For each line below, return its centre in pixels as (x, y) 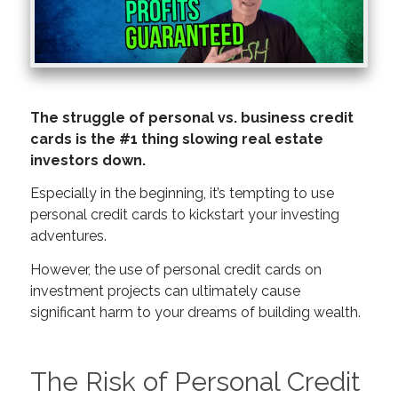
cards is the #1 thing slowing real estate (176, 139)
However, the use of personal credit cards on (175, 269)
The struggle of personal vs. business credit (191, 117)
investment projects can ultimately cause (165, 291)
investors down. (88, 160)
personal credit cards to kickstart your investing (184, 215)
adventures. (68, 236)
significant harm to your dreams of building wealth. (195, 312)
